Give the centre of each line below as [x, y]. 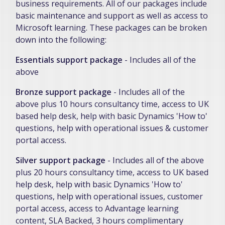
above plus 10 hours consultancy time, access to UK [112, 104]
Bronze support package [64, 92]
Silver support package [61, 160]
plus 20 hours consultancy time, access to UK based [112, 172]
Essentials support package [69, 60]
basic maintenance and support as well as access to [112, 15]
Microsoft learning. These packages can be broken [111, 27]
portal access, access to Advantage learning [97, 208]
